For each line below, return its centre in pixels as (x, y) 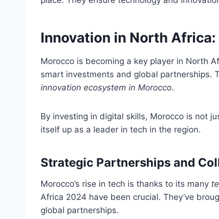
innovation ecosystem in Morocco (106, 88)
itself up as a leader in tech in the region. (121, 130)
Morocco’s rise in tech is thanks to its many (126, 184)
